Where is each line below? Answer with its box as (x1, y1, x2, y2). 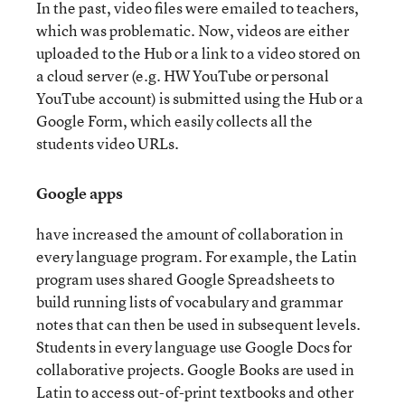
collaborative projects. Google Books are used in (36, 359, 354, 380)
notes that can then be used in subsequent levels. (36, 314, 361, 334)
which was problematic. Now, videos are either (36, 20, 349, 41)
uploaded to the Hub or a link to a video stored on (36, 42, 361, 63)
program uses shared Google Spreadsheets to (36, 268, 334, 289)
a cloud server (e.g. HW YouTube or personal (36, 65, 329, 86)
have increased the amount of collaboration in (36, 223, 344, 244)
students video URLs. (36, 133, 179, 154)
